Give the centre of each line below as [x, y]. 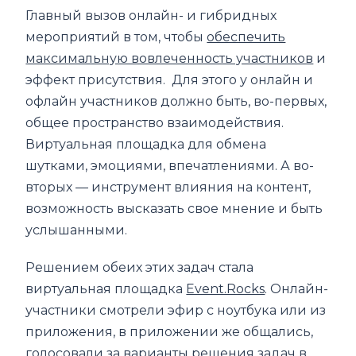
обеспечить [246, 37]
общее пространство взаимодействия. [155, 122]
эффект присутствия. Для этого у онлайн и [170, 79]
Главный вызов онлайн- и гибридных [151, 15]
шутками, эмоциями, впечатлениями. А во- [170, 165]
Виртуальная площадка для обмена [146, 144]
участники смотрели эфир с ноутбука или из [176, 310]
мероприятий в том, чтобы [116, 37]
